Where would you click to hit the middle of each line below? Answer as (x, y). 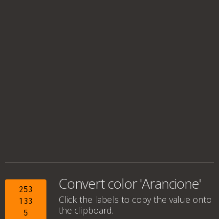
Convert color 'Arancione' (130, 183)
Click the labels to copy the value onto (135, 199)
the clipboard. (86, 210)
